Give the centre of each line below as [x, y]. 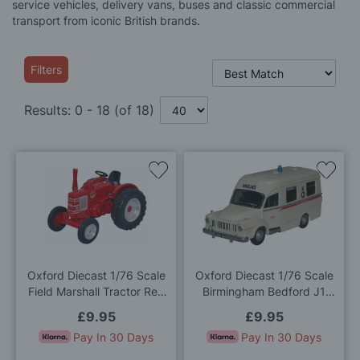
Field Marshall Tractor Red [96, 291]
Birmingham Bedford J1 [264, 291]
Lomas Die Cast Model [264, 307]
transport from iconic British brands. [106, 20]
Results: [49, 110]
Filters [46, 70]
